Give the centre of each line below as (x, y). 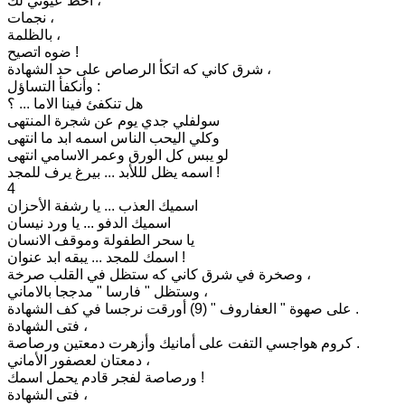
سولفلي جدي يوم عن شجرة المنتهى (113, 120)
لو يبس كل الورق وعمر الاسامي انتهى (118, 155)
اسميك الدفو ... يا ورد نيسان (89, 222)
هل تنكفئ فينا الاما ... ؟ (75, 103)
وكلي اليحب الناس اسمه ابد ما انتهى (113, 137)
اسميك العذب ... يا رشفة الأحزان (103, 205)
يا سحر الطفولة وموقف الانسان (101, 240)
